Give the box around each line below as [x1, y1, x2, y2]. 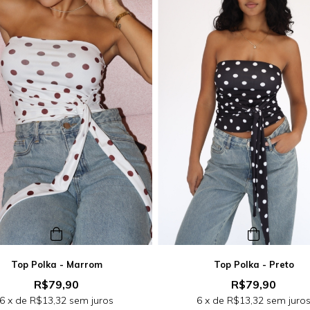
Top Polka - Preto [213, 259, 294, 271]
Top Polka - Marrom [10, 259, 102, 271]
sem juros [66, 294, 113, 307]
